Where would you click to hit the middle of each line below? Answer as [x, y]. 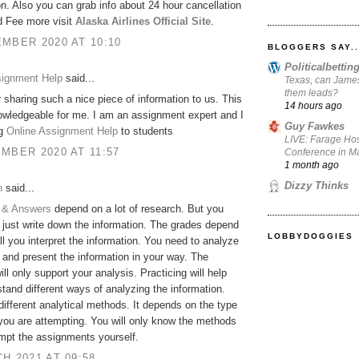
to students [145, 131]
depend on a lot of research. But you [137, 209]
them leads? [311, 93]
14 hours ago [313, 105]
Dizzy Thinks [317, 186]
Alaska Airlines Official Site [143, 22]
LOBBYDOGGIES [311, 236]
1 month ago [312, 164]
